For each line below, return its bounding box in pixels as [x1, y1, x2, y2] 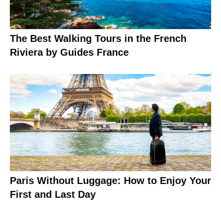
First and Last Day [10, 188, 96, 200]
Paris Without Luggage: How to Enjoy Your [10, 175, 211, 186]
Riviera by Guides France [10, 46, 129, 58]
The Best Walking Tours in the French [10, 33, 186, 44]
